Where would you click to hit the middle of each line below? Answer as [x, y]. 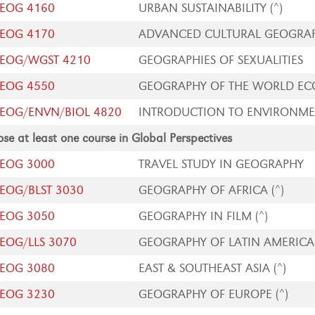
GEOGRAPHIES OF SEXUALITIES [221, 60]
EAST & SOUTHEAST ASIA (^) [213, 268]
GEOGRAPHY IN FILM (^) [204, 216]
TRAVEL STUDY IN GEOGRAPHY [221, 164]
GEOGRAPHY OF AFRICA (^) [212, 190]
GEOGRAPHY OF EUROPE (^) [214, 294]
